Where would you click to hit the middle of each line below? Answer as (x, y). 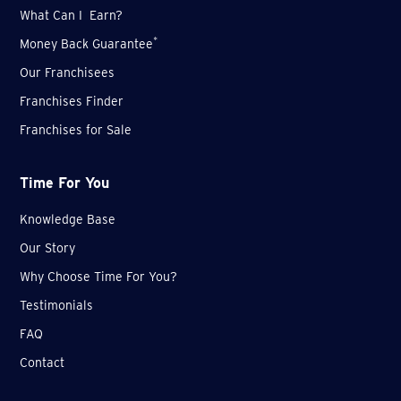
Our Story (48, 248)
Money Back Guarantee (87, 44)
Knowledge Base (68, 220)
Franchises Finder (72, 102)
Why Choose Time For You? (99, 277)
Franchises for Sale (76, 130)
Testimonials (57, 306)
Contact (43, 363)
